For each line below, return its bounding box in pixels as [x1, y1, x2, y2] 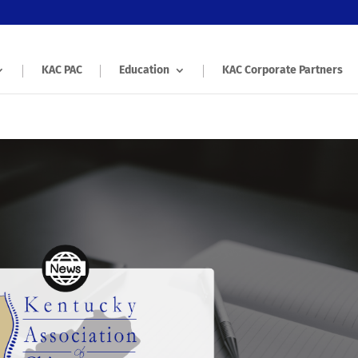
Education [119, 63, 169, 77]
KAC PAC [42, 63, 82, 77]
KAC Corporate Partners [222, 63, 343, 77]
